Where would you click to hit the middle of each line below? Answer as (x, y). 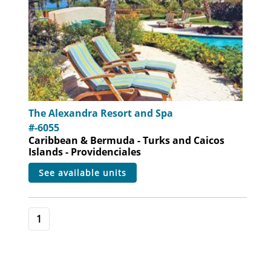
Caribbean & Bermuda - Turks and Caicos (127, 140)
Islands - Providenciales (85, 152)
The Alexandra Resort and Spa (101, 113)
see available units (86, 172)
